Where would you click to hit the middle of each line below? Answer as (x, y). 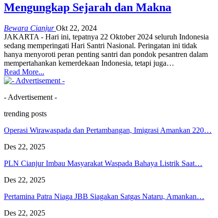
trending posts (25, 113)
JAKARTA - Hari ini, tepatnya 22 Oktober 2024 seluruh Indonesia (106, 36)
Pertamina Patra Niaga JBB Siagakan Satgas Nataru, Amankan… (104, 196)
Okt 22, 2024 (76, 28)
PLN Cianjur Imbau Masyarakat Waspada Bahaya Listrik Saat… (103, 163)
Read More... (24, 72)
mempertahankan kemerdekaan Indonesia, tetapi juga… (89, 63)
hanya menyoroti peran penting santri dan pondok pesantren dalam (106, 54)
